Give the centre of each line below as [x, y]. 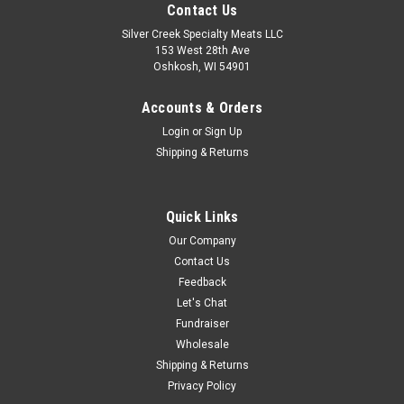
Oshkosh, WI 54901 [202, 66]
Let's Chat [202, 303]
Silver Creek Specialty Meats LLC [202, 34]
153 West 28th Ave [202, 50]
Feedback [202, 282]
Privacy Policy [202, 386]
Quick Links [202, 216]
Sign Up [224, 131]
